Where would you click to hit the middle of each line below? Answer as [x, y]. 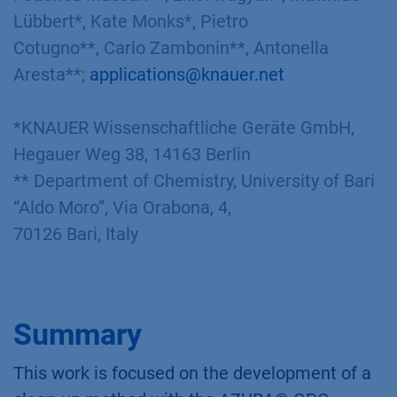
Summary [78, 334]
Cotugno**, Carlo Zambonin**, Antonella [171, 48]
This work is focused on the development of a [192, 373]
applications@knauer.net [187, 74]
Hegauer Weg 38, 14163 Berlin [132, 154]
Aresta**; [51, 74]
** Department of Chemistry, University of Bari [194, 181]
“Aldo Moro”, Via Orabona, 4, [125, 207]
